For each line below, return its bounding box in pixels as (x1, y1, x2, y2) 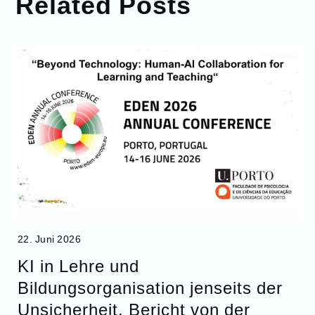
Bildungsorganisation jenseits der (17, 276, 283, 300)
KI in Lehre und (17, 254, 139, 278)
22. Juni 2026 (17, 233, 82, 245)
